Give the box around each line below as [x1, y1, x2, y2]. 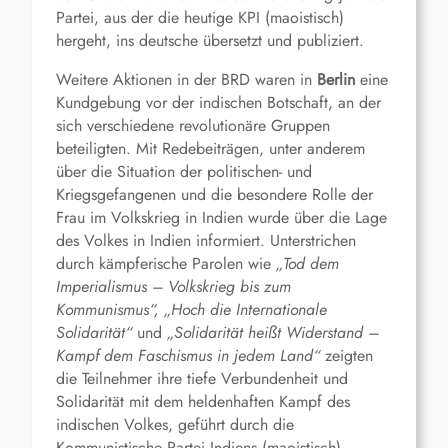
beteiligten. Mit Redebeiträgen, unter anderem [56, 137, 365, 161]
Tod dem [283, 252, 339, 276]
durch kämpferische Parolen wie [56, 252, 276, 276]
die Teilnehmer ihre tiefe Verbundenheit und [56, 367, 348, 391]
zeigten [320, 344, 373, 368]
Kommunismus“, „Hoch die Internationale [56, 298, 327, 322]
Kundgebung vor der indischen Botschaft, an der [56, 91, 381, 115]
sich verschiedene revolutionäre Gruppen [56, 114, 330, 138]
